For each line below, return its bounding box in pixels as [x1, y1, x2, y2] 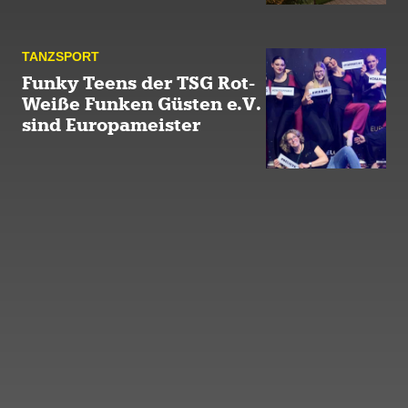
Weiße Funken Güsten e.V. [22, 93, 261, 117]
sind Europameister [22, 114, 200, 138]
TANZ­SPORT [22, 49, 99, 65]
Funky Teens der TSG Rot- [22, 72, 255, 96]
